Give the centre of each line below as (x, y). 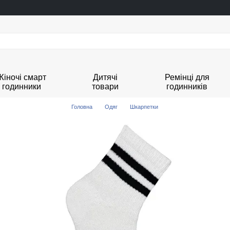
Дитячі (105, 77)
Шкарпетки (144, 107)
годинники (21, 87)
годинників (187, 87)
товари (105, 87)
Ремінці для (187, 77)
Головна (82, 107)
